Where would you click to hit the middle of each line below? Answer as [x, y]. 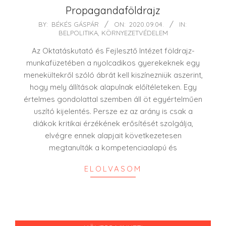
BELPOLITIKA [78, 33]
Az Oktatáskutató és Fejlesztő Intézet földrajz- [113, 50]
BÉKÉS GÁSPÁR [75, 24]
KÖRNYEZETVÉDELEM [134, 33]
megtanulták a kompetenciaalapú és [113, 147]
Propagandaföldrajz [113, 10]
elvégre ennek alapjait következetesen [113, 135]
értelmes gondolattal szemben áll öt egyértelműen [113, 99]
